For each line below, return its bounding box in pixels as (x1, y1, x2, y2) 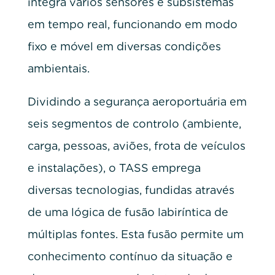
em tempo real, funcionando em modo (27, 17, 238, 31)
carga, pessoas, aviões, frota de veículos (27, 139, 246, 152)
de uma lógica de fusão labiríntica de (27, 205, 228, 219)
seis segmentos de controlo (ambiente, (27, 117, 241, 130)
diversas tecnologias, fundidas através (27, 183, 234, 196)
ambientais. (27, 61, 90, 75)
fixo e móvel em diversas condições (27, 39, 221, 53)
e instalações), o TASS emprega (27, 161, 201, 174)
